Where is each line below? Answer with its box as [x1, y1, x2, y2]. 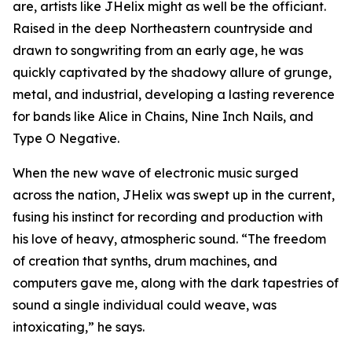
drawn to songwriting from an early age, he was [13, 42, 303, 58]
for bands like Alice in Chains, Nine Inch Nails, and [13, 108, 313, 124]
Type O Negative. [13, 130, 119, 146]
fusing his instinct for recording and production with [13, 208, 323, 225]
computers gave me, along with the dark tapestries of [13, 274, 339, 291]
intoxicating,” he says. [13, 318, 145, 335]
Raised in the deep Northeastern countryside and [13, 20, 313, 36]
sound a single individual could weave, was [13, 296, 277, 313]
